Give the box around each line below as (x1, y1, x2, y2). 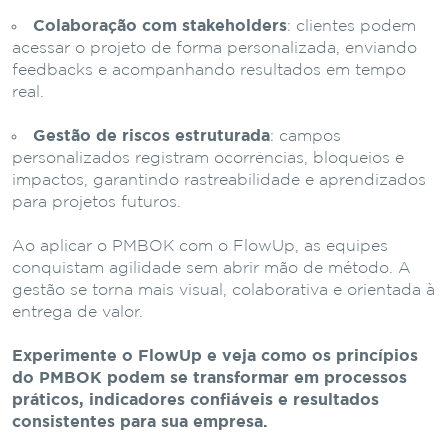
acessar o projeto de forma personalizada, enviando (12, 40, 417, 56)
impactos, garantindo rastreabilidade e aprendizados (12, 172, 426, 188)
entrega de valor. (12, 304, 143, 320)
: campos (270, 128, 341, 144)
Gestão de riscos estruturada (33, 128, 270, 144)
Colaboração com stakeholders (33, 18, 287, 34)
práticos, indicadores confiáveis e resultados (12, 392, 379, 408)
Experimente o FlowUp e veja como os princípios (12, 348, 418, 364)
